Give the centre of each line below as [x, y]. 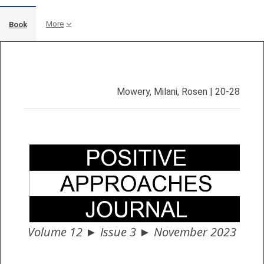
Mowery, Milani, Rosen [162, 92]
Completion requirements [85, 65]
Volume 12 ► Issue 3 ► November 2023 [132, 232]
